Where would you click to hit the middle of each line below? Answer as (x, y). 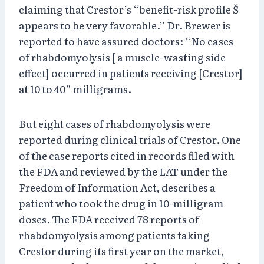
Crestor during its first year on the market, (121, 250)
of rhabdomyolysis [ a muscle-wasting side (122, 57)
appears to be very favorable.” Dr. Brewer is (125, 25)
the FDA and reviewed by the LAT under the (123, 171)
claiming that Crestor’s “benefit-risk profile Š (129, 9)
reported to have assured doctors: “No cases (126, 41)
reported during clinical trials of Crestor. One (130, 139)
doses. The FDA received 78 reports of (109, 219)
